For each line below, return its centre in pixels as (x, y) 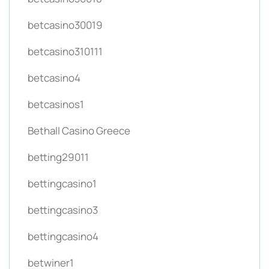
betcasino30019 (65, 25)
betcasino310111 (65, 52)
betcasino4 (54, 78)
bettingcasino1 (62, 184)
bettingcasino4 (63, 237)
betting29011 (58, 157)
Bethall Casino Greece (79, 131)
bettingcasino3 (63, 210)
